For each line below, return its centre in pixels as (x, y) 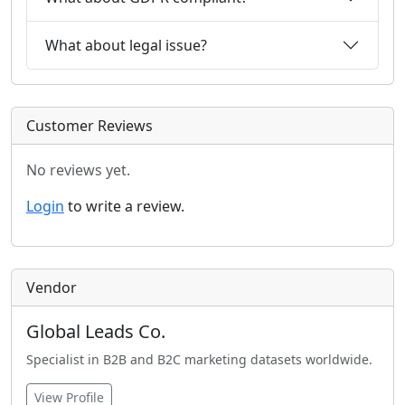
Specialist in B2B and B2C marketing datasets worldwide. (199, 359)
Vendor (52, 287)
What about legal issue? (126, 45)
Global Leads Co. (96, 331)
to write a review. (124, 206)
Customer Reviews (89, 126)
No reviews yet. (78, 170)
